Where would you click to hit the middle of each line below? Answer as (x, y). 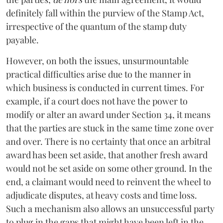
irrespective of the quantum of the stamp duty (96, 26)
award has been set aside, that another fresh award (107, 155)
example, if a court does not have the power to (97, 101)
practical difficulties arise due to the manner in (99, 74)
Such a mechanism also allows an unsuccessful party (110, 208)
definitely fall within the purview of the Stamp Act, (105, 13)
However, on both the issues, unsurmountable (97, 60)
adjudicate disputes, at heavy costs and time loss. (102, 195)
